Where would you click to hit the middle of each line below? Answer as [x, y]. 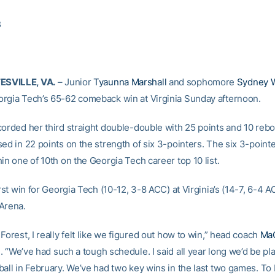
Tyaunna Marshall [130, 82]
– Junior [75, 82]
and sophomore [202, 82]
